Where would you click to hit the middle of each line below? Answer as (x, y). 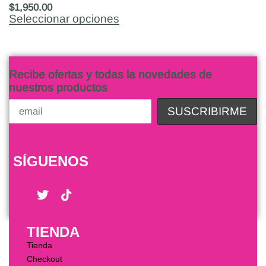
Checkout (45, 259)
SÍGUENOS (51, 161)
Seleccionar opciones (64, 19)
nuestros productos (58, 87)
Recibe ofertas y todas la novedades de (110, 74)
